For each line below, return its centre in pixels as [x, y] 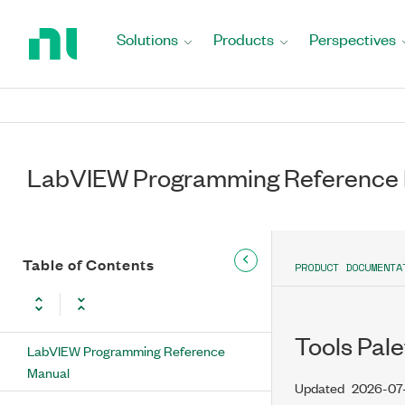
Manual [48, 372]
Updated [320, 387]
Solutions [147, 39]
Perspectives [353, 39]
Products [244, 39]
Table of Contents [89, 264]
